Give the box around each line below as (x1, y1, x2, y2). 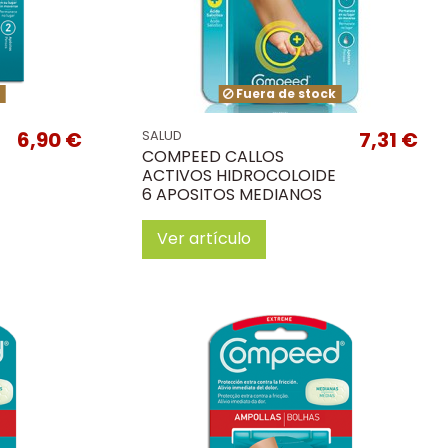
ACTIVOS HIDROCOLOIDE (141, 163, 336, 187)
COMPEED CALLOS (141, 144, 284, 168)
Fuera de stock (233, 85, 337, 103)
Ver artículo (156, 227, 251, 251)
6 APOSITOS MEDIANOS (141, 182, 322, 206)
